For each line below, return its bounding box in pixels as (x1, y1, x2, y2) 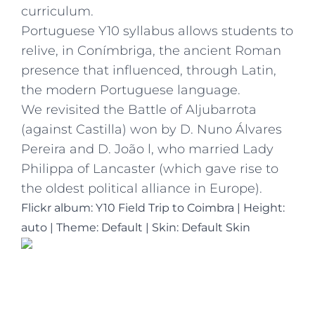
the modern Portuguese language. (21, 82, 240, 98)
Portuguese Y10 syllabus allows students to (21, 22, 293, 39)
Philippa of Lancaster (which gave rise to (21, 160, 278, 176)
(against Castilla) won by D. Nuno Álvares (21, 121, 282, 137)
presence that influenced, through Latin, (21, 62, 276, 78)
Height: (243, 200, 285, 214)
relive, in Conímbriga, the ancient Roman (21, 42, 281, 58)
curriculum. (21, 3, 94, 19)
